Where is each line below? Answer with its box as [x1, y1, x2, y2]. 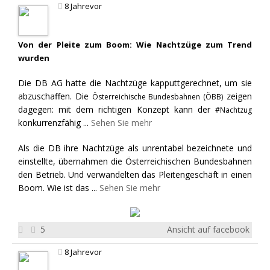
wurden [18, 52, 49, 63]
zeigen [223, 90, 253, 102]
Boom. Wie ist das [18, 181, 92, 193]
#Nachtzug [215, 104, 252, 115]
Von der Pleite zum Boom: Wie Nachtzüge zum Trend [18, 39, 252, 50]
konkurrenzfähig [18, 116, 83, 128]
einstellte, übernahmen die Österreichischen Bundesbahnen [18, 155, 252, 167]
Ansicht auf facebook [167, 223, 250, 235]
